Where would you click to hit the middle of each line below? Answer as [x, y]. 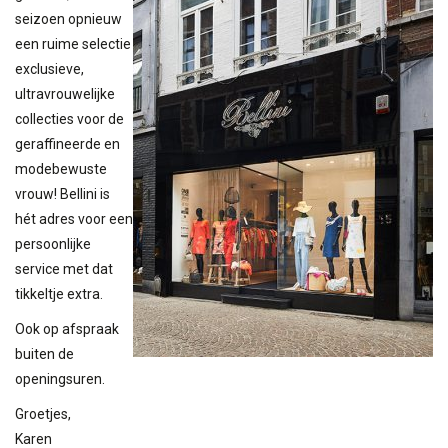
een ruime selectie [73, 43]
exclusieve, [49, 68]
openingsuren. [60, 378]
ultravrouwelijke [65, 93]
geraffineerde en [67, 143]
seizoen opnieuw [68, 18]
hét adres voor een [74, 218]
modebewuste [61, 168]
